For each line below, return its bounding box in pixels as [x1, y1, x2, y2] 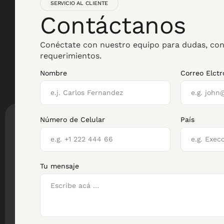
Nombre [40, 69, 67, 77]
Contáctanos [40, 10, 186, 39]
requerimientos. [40, 50, 101, 60]
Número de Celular [40, 115, 105, 124]
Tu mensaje [40, 162, 79, 170]
